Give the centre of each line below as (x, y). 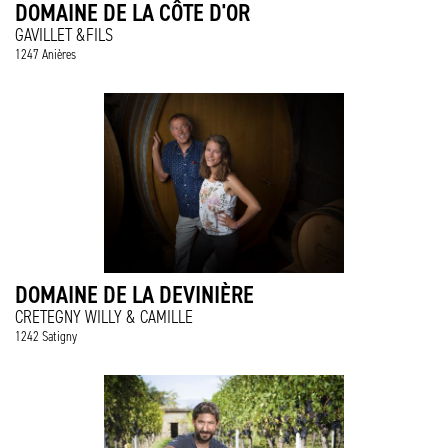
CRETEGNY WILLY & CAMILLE (104, 317)
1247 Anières (45, 54)
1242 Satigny (46, 336)
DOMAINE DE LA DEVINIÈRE (134, 294)
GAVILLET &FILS (64, 35)
